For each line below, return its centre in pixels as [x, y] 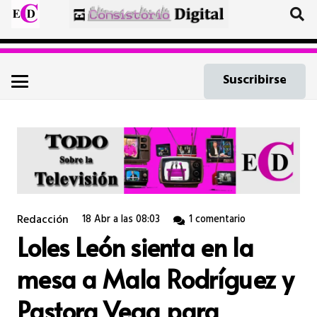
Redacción [43, 220]
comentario [221, 220]
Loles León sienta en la [135, 246]
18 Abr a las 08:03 [121, 220]
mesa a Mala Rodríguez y [155, 278]
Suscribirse [255, 81]
